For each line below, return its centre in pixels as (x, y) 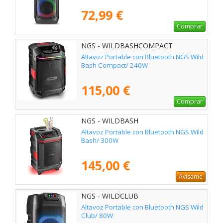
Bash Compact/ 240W (114, 65)
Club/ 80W (97, 216)
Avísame (191, 176)
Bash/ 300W (100, 140)
